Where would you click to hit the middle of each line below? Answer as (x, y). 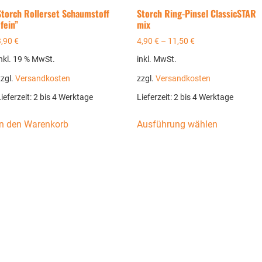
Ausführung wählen (177, 124)
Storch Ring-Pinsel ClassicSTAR (196, 14)
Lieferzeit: (155, 97)
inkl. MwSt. (157, 60)
